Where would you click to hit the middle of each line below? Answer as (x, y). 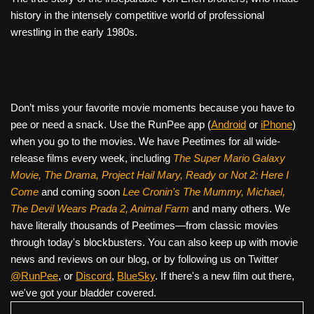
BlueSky (136, 275)
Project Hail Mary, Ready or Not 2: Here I (195, 175)
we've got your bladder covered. (83, 292)
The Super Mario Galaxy (229, 158)
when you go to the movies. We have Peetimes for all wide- (145, 141)
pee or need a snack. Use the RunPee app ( (111, 124)
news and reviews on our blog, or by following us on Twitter (144, 259)
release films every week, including (92, 158)
